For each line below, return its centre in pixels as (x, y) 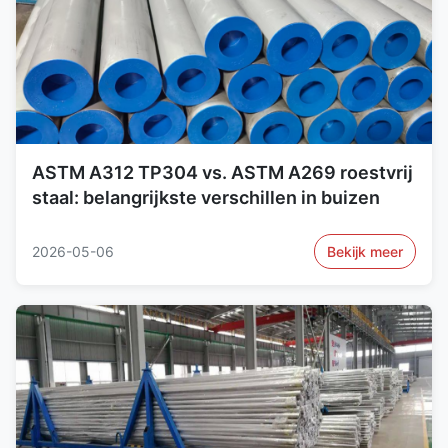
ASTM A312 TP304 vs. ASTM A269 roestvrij (222, 172)
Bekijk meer (365, 251)
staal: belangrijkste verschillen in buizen (206, 197)
